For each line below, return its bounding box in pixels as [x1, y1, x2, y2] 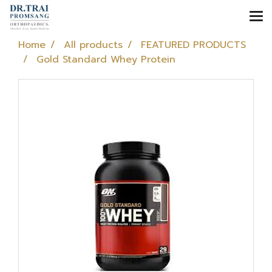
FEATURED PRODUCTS [141, 38, 246, 52]
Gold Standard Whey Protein [36, 52, 175, 67]
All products [64, 38, 123, 52]
